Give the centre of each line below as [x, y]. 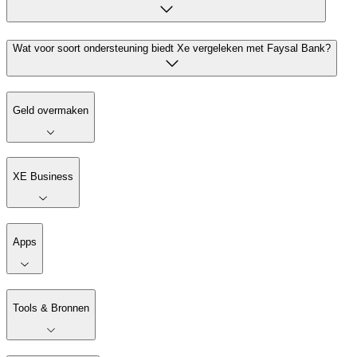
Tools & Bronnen [51, 308]
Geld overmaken [51, 111]
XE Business [43, 176]
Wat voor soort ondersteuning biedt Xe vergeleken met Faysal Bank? [172, 48]
